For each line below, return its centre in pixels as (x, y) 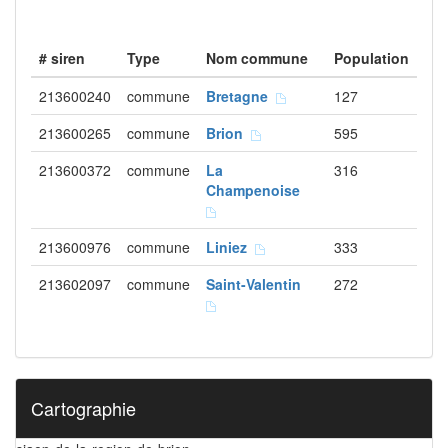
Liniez (230, 247)
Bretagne (241, 96)
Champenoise (257, 190)
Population (371, 58)
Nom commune (257, 58)
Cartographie (83, 408)
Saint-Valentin (257, 284)
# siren (62, 58)
